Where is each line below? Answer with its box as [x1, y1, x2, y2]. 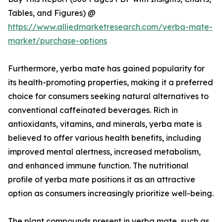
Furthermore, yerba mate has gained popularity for [8, 63, 205, 74]
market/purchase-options [8, 36, 107, 46]
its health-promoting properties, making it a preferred [8, 77, 213, 88]
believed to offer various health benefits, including [8, 133, 201, 143]
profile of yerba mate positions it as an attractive [8, 174, 195, 185]
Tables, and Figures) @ [8, 8, 96, 18]
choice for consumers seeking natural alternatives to [8, 91, 209, 102]
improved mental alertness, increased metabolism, [8, 147, 201, 157]
